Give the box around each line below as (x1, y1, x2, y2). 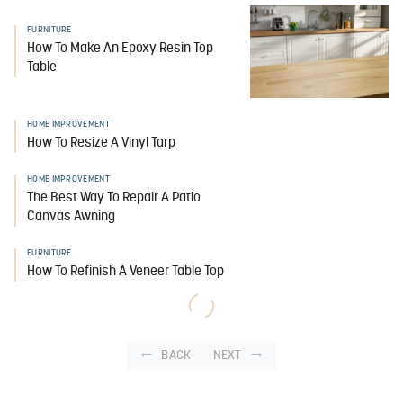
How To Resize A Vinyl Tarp (27, 136, 175, 150)
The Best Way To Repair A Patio (27, 191, 201, 205)
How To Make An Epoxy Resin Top (27, 42, 213, 57)
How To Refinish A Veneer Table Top (27, 264, 224, 279)
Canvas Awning (27, 210, 115, 224)
